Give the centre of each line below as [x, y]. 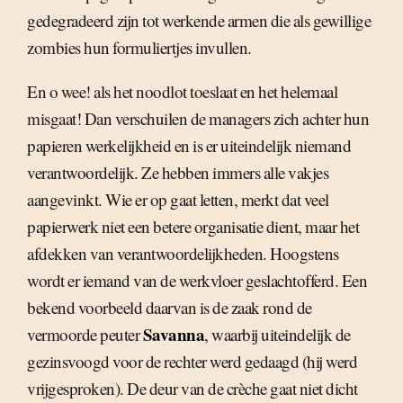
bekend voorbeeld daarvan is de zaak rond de [170, 307]
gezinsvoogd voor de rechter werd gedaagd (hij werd [192, 361]
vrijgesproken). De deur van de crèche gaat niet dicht [193, 388]
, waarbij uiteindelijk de [278, 334]
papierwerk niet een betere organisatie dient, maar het [193, 226]
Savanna [173, 334]
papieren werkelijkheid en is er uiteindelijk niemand [189, 145]
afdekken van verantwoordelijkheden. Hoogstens [183, 253]
